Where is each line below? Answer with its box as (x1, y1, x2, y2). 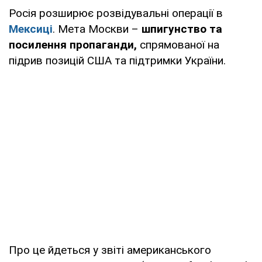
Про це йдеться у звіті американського (9, 243, 211, 257)
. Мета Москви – (53, 22, 142, 36)
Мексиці (9, 22, 53, 36)
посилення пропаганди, (9, 37, 137, 51)
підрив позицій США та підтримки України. (9, 53, 226, 67)
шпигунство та (142, 22, 222, 36)
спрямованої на (137, 37, 219, 51)
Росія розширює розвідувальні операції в (9, 6, 223, 20)
